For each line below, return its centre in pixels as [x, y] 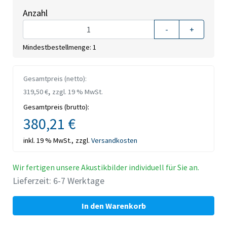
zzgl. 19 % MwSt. [78, 92]
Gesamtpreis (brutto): [56, 107]
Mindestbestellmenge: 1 [60, 47]
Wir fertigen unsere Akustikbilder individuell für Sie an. [106, 167]
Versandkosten [114, 141]
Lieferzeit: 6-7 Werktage [59, 181]
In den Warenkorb [113, 206]
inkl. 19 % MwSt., [48, 141]
